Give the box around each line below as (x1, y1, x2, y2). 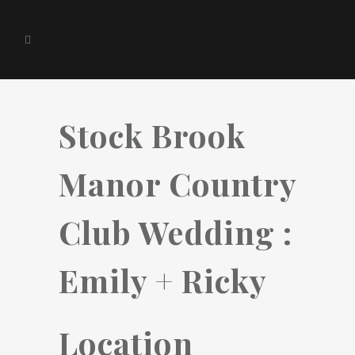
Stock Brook (59, 114, 246, 156)
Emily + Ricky (59, 259, 267, 301)
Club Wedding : (59, 211, 292, 253)
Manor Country (59, 162, 296, 204)
